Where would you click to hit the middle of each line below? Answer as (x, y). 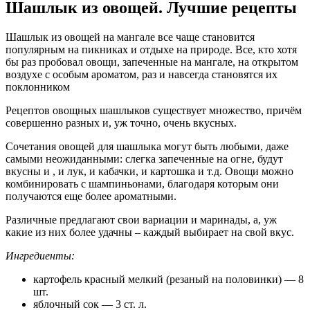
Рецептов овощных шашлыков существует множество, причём (154, 110)
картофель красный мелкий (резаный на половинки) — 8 (168, 279)
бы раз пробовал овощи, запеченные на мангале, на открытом (152, 62)
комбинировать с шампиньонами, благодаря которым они (142, 183)
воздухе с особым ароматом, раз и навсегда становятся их (142, 74)
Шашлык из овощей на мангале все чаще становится (130, 37)
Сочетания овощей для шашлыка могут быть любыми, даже (147, 146)
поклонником (38, 86)
